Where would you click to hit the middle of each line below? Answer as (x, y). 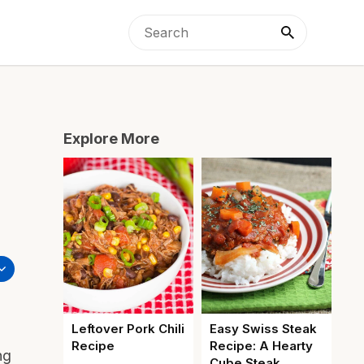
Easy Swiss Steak (263, 329)
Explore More (111, 139)
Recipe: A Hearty (261, 346)
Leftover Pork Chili (128, 329)
